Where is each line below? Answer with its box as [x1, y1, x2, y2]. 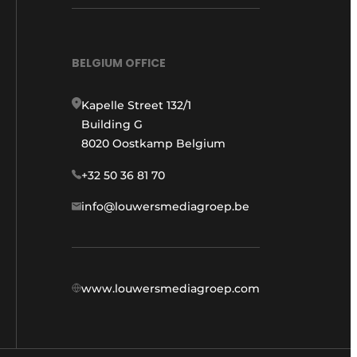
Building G [81, 116, 143, 131]
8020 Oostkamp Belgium [81, 135, 226, 151]
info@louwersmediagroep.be [81, 198, 249, 214]
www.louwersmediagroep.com [81, 280, 260, 296]
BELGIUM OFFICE [72, 54, 166, 71]
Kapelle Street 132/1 [81, 97, 191, 112]
